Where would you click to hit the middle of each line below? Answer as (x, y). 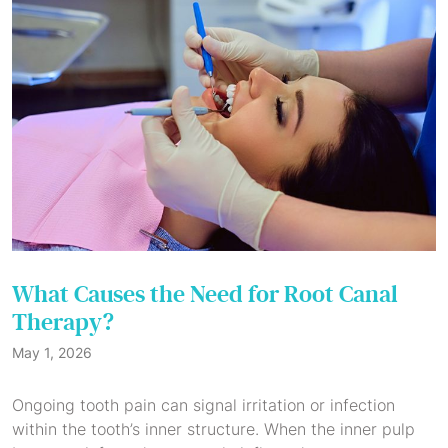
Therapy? (63, 322)
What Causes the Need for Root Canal (205, 294)
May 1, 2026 (52, 352)
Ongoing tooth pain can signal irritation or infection (203, 405)
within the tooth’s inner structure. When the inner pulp (213, 429)
